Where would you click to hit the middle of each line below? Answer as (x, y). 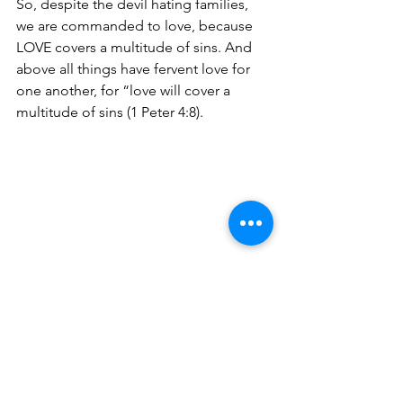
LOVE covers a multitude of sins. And (136, 47)
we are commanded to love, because (136, 25)
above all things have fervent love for (135, 68)
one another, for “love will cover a (125, 90)
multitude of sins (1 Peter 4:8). (110, 112)
